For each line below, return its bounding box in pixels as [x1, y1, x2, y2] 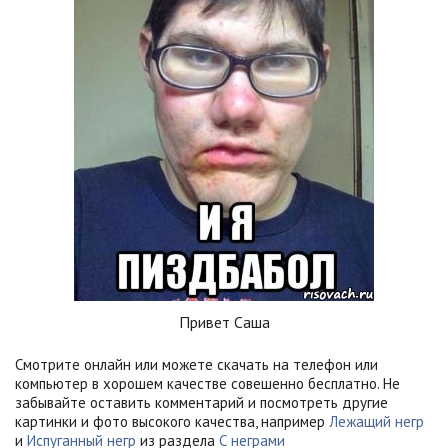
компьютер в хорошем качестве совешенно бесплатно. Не [15, 373, 400, 393]
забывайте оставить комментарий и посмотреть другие [15, 392, 388, 412]
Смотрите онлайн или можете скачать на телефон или [15, 354, 378, 374]
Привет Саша [178, 311, 270, 332]
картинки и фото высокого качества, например [15, 411, 329, 431]
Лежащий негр [329, 411, 424, 431]
